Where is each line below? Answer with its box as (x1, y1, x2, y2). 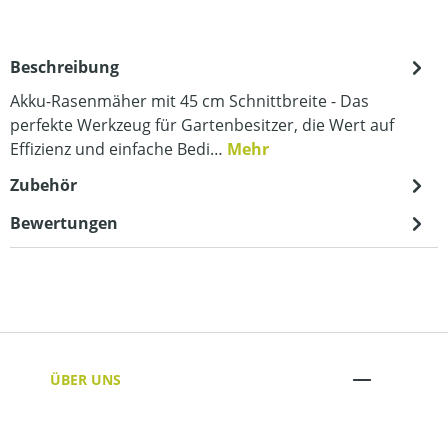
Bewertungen (10, 212, 118, 234)
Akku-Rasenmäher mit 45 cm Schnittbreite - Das (10, 90, 369, 112)
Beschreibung (10, 56, 119, 78)
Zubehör (10, 174, 77, 196)
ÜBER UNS (50, 369, 121, 389)
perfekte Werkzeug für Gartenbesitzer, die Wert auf (10, 114, 394, 136)
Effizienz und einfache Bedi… (10, 138, 227, 160)
